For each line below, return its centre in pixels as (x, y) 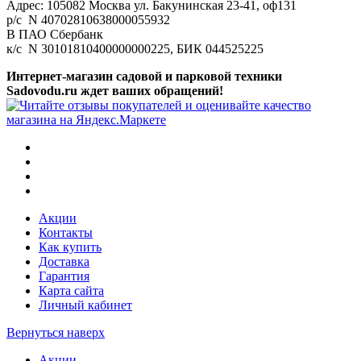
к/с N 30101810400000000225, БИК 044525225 (135, 49)
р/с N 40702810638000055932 (88, 20)
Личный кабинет (85, 305)
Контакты (66, 233)
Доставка (64, 262)
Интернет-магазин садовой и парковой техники (144, 77)
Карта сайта (71, 291)
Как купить (70, 247)
